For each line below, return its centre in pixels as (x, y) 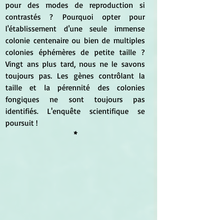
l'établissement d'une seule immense (75, 28)
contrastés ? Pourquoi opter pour (75, 16)
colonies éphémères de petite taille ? (75, 52)
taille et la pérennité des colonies (75, 87)
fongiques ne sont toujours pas (75, 99)
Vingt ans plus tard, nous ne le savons (75, 64)
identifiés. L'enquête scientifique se (75, 111)
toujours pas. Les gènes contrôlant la (75, 75)
